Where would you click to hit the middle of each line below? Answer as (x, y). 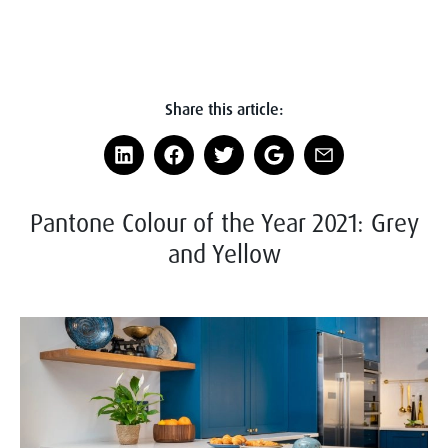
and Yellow (224, 253)
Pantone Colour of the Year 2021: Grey (224, 222)
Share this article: (224, 108)
